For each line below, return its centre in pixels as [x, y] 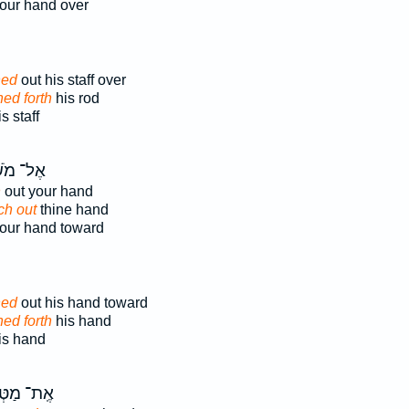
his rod [75, 98]
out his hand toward [82, 303]
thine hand [72, 210]
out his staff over [71, 80]
